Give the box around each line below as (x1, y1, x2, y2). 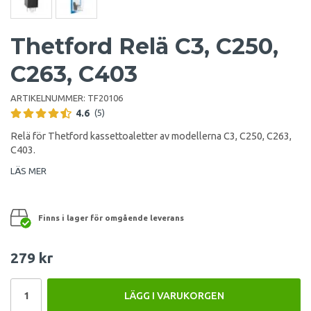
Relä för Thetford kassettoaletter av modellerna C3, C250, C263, (10, 130, 292, 142)
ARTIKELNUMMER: (10, 92, 87, 103)
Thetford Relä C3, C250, (10, 32, 278, 60)
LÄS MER (10, 165, 47, 176)
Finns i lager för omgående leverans (38, 212, 184, 222)
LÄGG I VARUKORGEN (124, 289, 224, 301)
